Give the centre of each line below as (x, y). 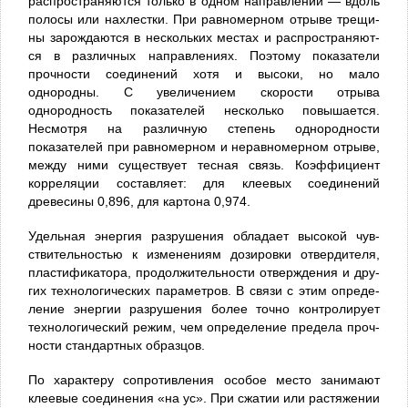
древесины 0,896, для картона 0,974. (139, 201)
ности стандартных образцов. (117, 345)
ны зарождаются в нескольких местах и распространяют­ (204, 37)
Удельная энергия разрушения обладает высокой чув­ (204, 235)
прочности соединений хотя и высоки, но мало (204, 73)
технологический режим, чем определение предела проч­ (204, 326)
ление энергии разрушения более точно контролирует (204, 308)
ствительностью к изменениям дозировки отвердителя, (204, 254)
